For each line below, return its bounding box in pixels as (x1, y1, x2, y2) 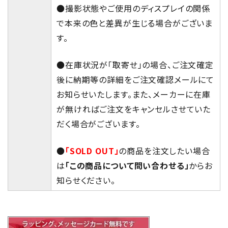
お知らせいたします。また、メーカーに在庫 (56, 88, 211, 101)
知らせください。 (56, 174, 116, 187)
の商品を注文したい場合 (119, 145, 210, 157)
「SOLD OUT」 (65, 145, 119, 157)
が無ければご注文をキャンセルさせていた (56, 103, 211, 116)
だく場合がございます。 (56, 118, 140, 130)
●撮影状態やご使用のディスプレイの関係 (56, 2, 211, 15)
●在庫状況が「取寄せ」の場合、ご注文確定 (56, 59, 214, 71)
